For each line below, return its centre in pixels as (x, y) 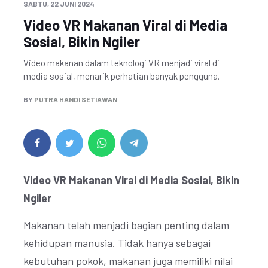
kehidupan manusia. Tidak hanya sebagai (117, 243)
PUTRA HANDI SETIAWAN (76, 99)
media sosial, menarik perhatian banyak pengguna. (121, 76)
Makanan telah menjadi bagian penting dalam (126, 225)
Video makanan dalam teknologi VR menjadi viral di (121, 63)
